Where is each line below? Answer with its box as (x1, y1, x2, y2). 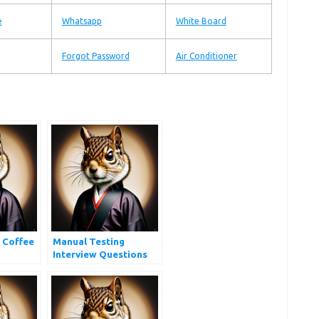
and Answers (52, 261, 113, 273)
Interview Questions (52, 249, 147, 260)
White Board (175, 16, 226, 26)
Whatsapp (61, 16, 102, 26)
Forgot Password (61, 51, 130, 61)
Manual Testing (52, 236, 125, 247)
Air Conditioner (175, 51, 237, 61)
